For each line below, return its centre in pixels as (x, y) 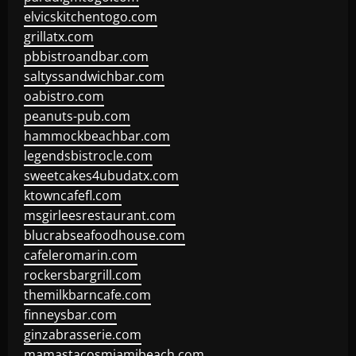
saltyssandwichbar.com (94, 76)
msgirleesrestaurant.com (100, 215)
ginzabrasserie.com (83, 335)
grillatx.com (59, 37)
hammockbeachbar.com (97, 136)
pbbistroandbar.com (86, 56)
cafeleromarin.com (81, 255)
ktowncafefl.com (73, 195)
